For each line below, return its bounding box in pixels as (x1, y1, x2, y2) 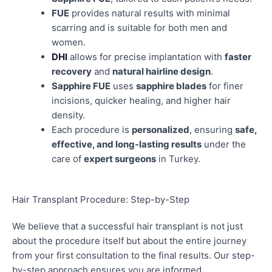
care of (52, 153, 84, 165)
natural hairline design (112, 66, 211, 78)
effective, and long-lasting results (52, 138, 202, 151)
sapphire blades (136, 80, 206, 92)
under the (202, 138, 246, 151)
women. (52, 36, 86, 49)
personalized (132, 124, 189, 136)
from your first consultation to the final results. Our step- (12, 249, 255, 261)
